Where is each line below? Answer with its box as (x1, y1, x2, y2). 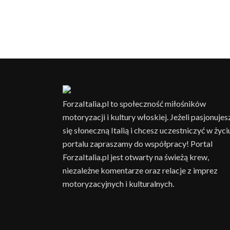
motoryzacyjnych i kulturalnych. (63, 178, 174, 188)
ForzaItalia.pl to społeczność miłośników (63, 98, 206, 108)
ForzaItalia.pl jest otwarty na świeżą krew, (63, 151, 209, 162)
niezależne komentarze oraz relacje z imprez (63, 165, 218, 175)
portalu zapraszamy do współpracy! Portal (63, 138, 213, 148)
